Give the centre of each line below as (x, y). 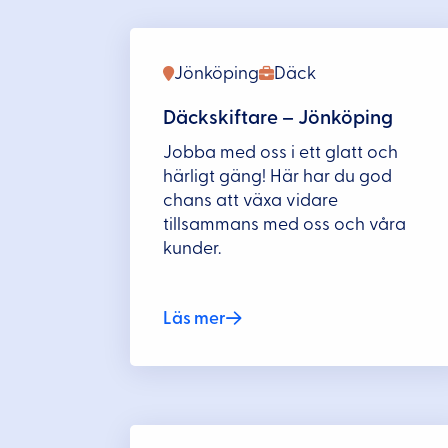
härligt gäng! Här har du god (278, 176)
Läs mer (195, 319)
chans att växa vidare (251, 200)
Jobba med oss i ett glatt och (281, 152)
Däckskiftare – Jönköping (278, 117)
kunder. (192, 248)
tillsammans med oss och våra (285, 224)
